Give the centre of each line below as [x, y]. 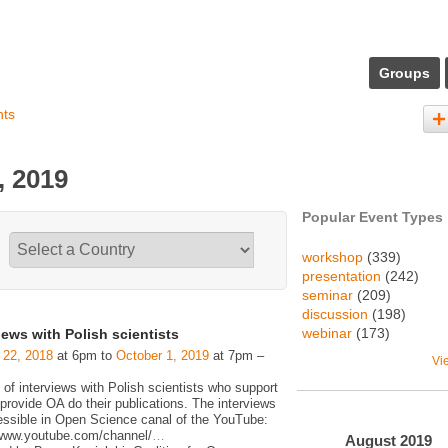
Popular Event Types [372, 217]
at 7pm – [236, 355]
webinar [327, 333]
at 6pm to [84, 355]
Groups [404, 73]
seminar [327, 295]
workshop [332, 257]
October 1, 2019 [162, 355]
